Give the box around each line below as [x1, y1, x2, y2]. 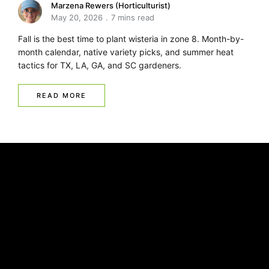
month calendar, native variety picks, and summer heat [18, 47, 234, 58]
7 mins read [111, 13, 154, 23]
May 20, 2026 [51, 13, 103, 23]
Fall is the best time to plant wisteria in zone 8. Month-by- [18, 34, 244, 44]
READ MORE [37, 91, 86, 100]
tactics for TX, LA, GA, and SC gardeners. [18, 60, 181, 71]
